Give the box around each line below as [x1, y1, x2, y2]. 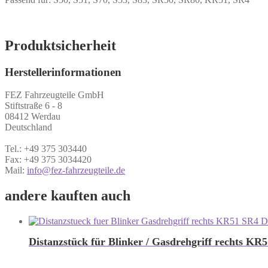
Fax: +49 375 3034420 [5, 154, 92, 165]
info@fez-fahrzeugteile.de [27, 165, 125, 176]
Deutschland [5, 122, 52, 133]
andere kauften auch [5, 188, 130, 204]
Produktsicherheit [5, 37, 116, 53]
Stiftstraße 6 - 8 [5, 100, 62, 111]
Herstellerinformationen [5, 65, 121, 78]
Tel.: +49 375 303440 [5, 144, 87, 154]
